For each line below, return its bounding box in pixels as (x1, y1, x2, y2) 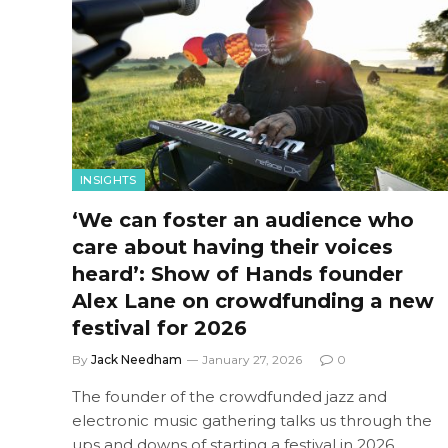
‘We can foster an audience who (72, 207, 414, 232)
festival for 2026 (72, 315, 247, 340)
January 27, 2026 (202, 351, 302, 367)
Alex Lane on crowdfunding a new (72, 288, 434, 313)
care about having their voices (72, 234, 393, 259)
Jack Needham (91, 351, 182, 367)
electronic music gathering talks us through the (72, 410, 432, 430)
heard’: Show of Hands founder (72, 261, 403, 286)
